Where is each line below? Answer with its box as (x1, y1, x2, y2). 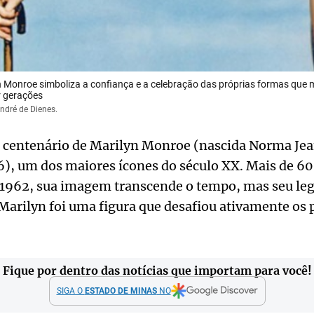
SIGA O (56, 286, 85, 296)
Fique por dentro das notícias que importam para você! (2, 264, 312, 278)
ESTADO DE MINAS (84, 286, 157, 296)
